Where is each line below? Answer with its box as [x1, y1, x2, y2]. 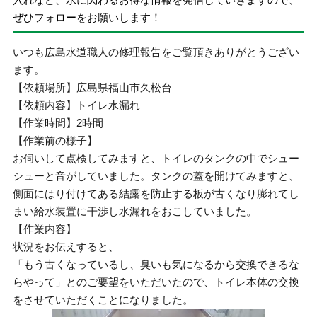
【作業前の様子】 [13, 134, 98, 146]
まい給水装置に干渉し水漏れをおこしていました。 [13, 205, 258, 217]
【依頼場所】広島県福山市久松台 [13, 81, 173, 93]
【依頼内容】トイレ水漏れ [13, 99, 141, 111]
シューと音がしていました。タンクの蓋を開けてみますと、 [13, 170, 300, 182]
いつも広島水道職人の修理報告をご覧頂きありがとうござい [13, 46, 300, 58]
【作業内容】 [13, 223, 77, 235]
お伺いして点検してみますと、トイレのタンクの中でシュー [13, 152, 300, 164]
